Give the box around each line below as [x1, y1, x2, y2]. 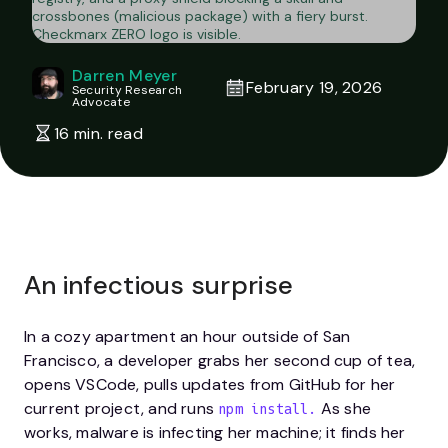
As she [316, 398, 372, 419]
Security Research [72, 82, 183, 98]
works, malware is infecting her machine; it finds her [24, 422, 406, 443]
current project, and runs [24, 398, 219, 419]
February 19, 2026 [246, 77, 383, 98]
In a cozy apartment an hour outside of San [24, 326, 351, 347]
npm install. [218, 401, 317, 417]
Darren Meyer [72, 65, 177, 86]
